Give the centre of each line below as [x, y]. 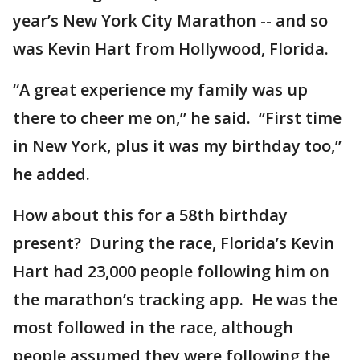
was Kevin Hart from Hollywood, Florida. [173, 49]
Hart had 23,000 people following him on [171, 271]
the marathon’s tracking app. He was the [175, 299]
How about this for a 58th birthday [150, 215]
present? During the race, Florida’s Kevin [174, 243]
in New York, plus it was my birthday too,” [177, 146]
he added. [53, 174]
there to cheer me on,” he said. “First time [177, 118]
